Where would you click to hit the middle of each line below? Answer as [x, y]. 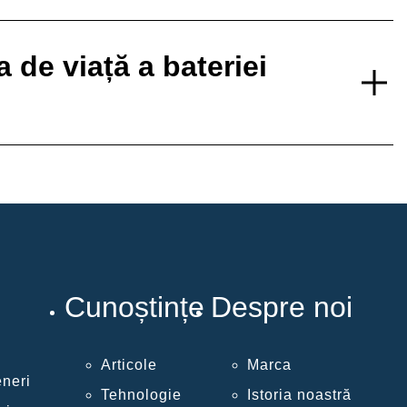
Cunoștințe [134, 307]
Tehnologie [141, 395]
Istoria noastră [299, 395]
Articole [129, 365]
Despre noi [281, 307]
